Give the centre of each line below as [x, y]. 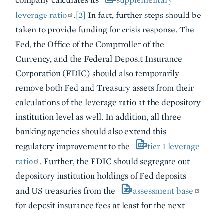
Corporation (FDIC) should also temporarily [97, 73]
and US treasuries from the [66, 191]
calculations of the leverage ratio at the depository [108, 102]
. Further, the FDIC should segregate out [115, 161]
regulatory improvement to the [74, 146]
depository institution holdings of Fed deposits [101, 176]
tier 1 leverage [173, 146]
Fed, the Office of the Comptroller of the [90, 44]
